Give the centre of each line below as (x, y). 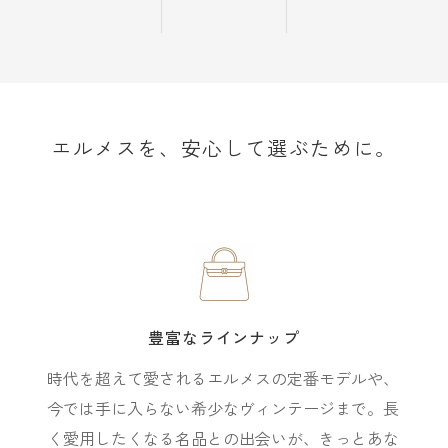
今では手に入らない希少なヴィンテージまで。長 (223, 408)
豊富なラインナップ (224, 338)
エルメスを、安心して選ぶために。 (224, 149)
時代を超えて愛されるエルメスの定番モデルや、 (223, 378)
